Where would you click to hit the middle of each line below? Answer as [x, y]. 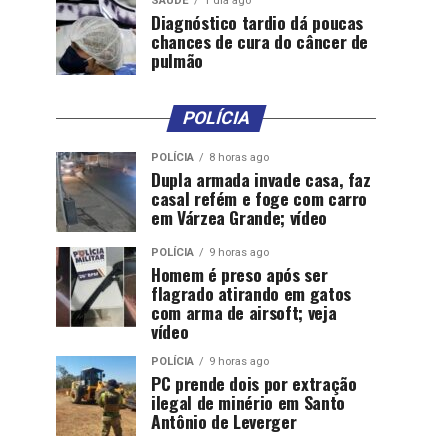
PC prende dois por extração [254, 383]
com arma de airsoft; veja [244, 312]
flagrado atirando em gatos [251, 293]
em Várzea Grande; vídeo [239, 217]
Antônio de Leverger [224, 421]
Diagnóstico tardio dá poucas [257, 22]
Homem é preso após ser [239, 274]
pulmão [177, 60]
